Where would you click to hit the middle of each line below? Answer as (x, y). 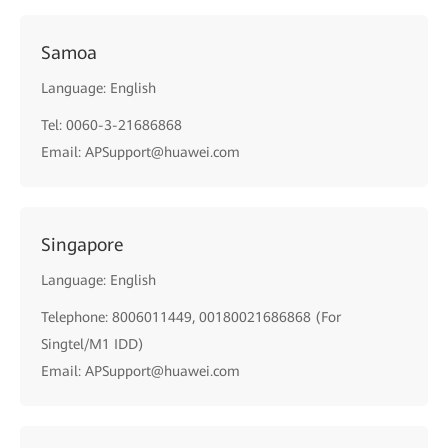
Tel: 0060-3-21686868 (111, 125)
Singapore (82, 244)
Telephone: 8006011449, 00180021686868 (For (191, 317)
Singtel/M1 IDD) (92, 344)
